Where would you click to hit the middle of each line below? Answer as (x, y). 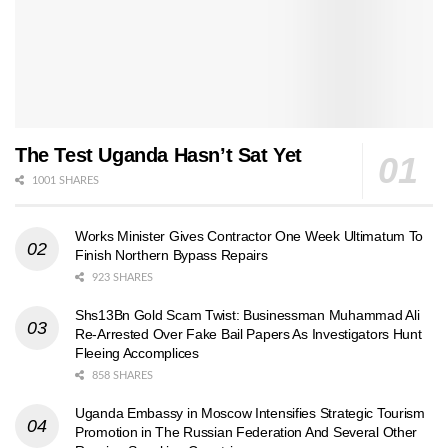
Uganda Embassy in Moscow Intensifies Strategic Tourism (250, 413)
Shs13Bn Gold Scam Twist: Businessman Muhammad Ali (247, 315)
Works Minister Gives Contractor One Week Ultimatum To (249, 236)
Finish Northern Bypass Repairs (171, 255)
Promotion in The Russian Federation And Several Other (246, 432)
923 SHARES (121, 278)
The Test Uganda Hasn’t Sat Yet (158, 155)
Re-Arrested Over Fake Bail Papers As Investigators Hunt (248, 334)
